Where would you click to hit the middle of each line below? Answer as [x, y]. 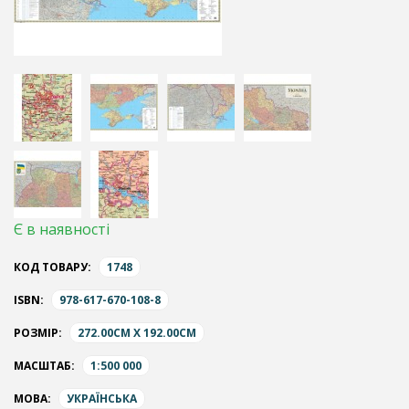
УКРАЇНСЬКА [102, 399]
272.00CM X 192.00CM [137, 333]
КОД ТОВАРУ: [52, 267]
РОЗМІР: [38, 333]
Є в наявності [62, 230]
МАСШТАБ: [44, 366]
